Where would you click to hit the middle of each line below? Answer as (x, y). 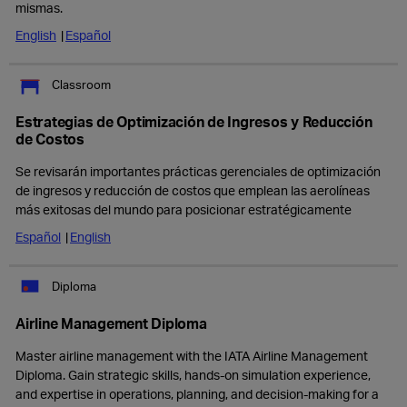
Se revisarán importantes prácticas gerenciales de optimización (198, 171)
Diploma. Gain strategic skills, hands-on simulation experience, (193, 375)
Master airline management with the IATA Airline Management (192, 356)
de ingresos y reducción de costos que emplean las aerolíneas (193, 190)
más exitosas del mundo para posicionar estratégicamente (184, 209)
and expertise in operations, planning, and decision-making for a (197, 394)
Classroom (81, 84)
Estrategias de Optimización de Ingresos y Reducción (194, 121)
